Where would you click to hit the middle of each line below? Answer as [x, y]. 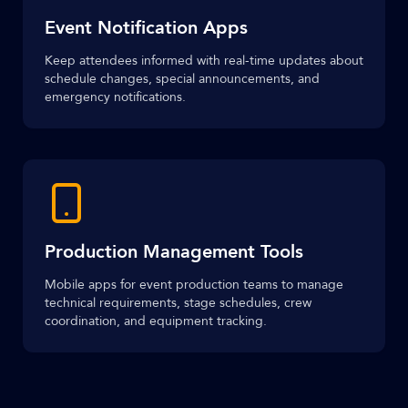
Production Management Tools [174, 252]
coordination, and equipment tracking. [156, 321]
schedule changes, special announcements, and [182, 79]
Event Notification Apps [146, 28]
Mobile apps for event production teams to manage [194, 285]
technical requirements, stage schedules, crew [178, 303]
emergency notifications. [115, 97]
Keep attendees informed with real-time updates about [204, 61]
